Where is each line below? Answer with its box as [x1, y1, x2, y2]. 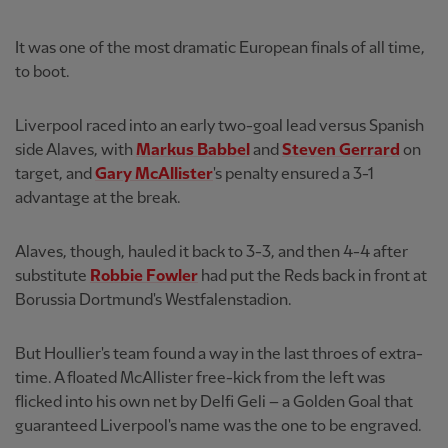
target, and [15, 165, 95, 183]
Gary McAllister [95, 165, 213, 183]
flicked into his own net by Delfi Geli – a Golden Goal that [15, 393, 413, 411]
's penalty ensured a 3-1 [213, 165, 374, 183]
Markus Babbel [136, 141, 250, 159]
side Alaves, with [15, 141, 136, 159]
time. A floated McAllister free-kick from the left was [15, 369, 385, 387]
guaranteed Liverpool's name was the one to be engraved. [15, 417, 422, 435]
